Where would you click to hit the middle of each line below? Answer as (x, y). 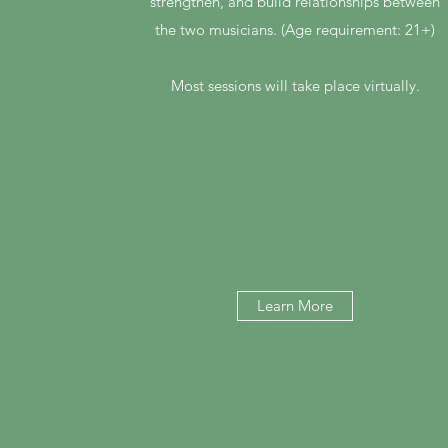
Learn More (295, 305)
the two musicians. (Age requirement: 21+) (295, 29)
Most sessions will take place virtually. (295, 85)
